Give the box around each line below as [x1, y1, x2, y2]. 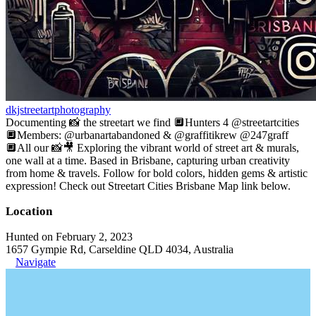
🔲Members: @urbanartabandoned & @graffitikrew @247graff [6, 129, 288, 141]
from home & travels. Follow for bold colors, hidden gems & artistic [6, 167, 308, 179]
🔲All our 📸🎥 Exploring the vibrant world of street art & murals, [6, 142, 299, 154]
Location [6, 205, 52, 218]
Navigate [16, 256, 56, 268]
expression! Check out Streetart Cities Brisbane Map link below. [6, 180, 291, 192]
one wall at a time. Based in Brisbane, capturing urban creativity [6, 154, 290, 166]
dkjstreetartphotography [6, 104, 111, 116]
